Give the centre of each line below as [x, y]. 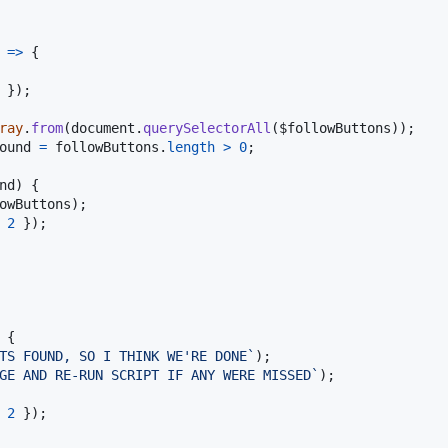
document [103, 127]
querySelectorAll [207, 127]
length [191, 146]
